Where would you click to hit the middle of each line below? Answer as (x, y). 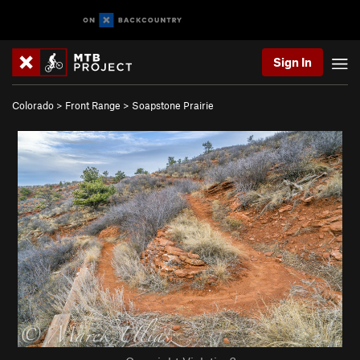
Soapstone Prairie (173, 105)
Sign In (292, 62)
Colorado (33, 105)
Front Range (93, 105)
